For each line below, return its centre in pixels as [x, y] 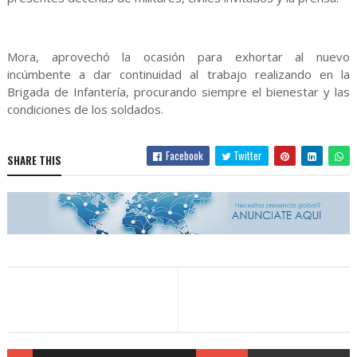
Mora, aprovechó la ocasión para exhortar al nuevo [178, 57]
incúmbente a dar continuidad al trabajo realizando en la [178, 75]
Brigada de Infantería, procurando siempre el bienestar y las [178, 92]
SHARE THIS [34, 161]
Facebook [184, 156]
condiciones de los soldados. [85, 110]
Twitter [247, 156]
